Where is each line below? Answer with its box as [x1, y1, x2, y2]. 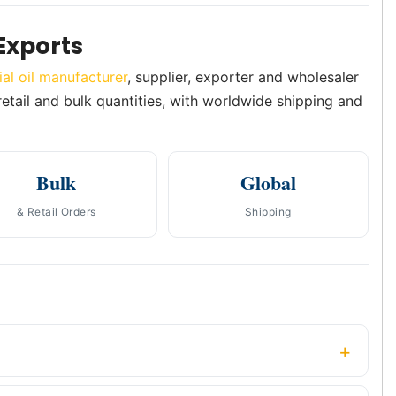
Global [240, 168, 296, 198]
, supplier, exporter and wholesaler [127, 68, 359, 87]
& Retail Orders [16, 205, 96, 219]
